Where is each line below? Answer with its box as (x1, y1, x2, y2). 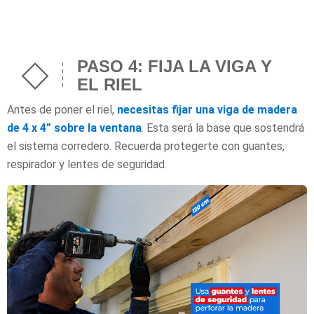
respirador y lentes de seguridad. (7, 158, 167, 172)
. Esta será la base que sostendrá (142, 121, 304, 135)
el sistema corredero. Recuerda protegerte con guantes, (7, 139, 285, 153)
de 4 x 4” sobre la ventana (7, 121, 142, 135)
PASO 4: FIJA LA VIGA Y (77, 57, 272, 76)
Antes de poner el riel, (7, 103, 117, 117)
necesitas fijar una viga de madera (117, 103, 297, 117)
